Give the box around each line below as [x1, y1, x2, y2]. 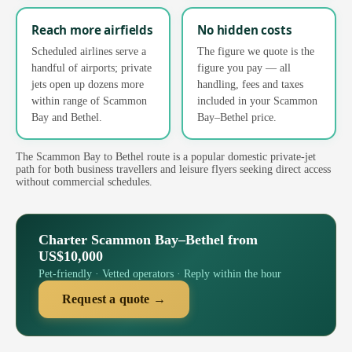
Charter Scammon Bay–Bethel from [38, 231, 258, 247]
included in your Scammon [197, 93, 317, 107]
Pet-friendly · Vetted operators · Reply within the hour [38, 267, 281, 280]
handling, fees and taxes [197, 77, 303, 90]
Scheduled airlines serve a [31, 44, 146, 57]
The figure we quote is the [197, 44, 314, 57]
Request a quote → [62, 291, 166, 306]
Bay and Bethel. [31, 110, 102, 123]
